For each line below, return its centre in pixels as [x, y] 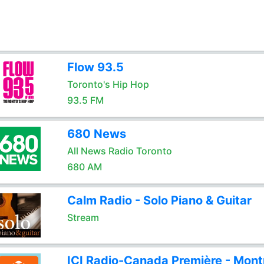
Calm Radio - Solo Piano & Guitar [159, 200]
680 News [96, 134]
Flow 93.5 [95, 67]
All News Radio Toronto [119, 151]
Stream [83, 217]
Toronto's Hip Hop [108, 84]
